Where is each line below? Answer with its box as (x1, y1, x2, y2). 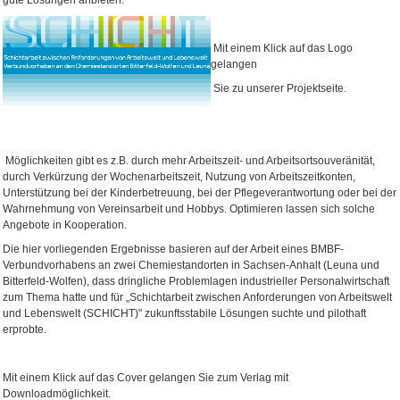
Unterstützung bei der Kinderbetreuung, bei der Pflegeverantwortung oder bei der (3, 187, 397, 200)
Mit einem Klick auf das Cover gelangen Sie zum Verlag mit (3, 371, 289, 385)
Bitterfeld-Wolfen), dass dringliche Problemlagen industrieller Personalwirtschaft (3, 275, 390, 288)
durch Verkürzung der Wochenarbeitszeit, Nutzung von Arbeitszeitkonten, (3, 171, 356, 184)
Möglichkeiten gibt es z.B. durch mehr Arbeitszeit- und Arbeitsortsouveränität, (3, 154, 376, 168)
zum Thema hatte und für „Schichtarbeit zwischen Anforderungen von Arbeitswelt (3, 291, 393, 304)
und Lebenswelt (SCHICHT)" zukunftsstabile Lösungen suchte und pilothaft (3, 307, 367, 321)
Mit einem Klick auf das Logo (211, 42, 354, 55)
